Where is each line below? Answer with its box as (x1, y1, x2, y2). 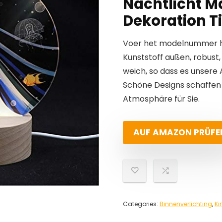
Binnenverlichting (160, 200, 212, 208)
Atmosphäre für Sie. (123, 93, 200, 105)
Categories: (123, 200, 160, 208)
